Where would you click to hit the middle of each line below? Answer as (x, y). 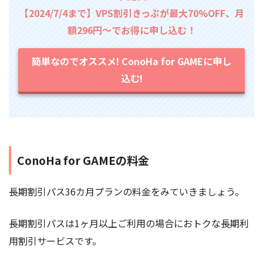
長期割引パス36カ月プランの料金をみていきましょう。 (127, 191)
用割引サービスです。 (55, 240)
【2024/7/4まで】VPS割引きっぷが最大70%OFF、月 (131, 13)
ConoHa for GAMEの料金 (83, 161)
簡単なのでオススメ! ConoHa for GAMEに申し (131, 61)
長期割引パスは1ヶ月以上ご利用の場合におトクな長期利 (129, 223)
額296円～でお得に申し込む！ (131, 30)
